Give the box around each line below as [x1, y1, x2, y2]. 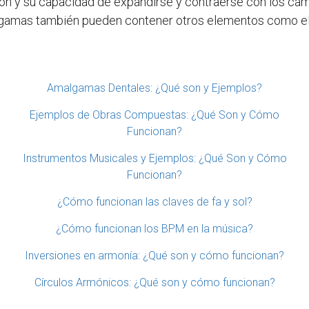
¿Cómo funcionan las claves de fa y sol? [57, 195, 252, 208]
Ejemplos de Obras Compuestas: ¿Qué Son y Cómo [30, 108, 279, 121]
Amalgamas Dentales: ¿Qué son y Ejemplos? [47, 81, 262, 94]
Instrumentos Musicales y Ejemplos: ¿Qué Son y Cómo [22, 151, 287, 165]
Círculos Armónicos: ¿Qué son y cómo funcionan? [34, 275, 275, 289]
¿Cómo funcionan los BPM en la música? [56, 221, 253, 235]
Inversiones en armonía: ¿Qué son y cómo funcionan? [25, 248, 284, 262]
